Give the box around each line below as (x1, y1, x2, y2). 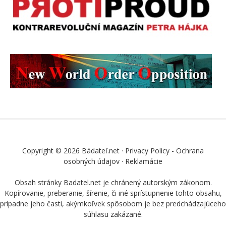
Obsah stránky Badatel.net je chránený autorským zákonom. (14, 177, 212, 187)
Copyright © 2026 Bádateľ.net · (22, 145, 125, 155)
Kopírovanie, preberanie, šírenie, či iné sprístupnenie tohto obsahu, (4, 188, 222, 198)
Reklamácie (125, 156, 162, 166)
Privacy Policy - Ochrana (125, 145, 204, 155)
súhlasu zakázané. (83, 209, 143, 219)
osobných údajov (64, 156, 120, 166)
